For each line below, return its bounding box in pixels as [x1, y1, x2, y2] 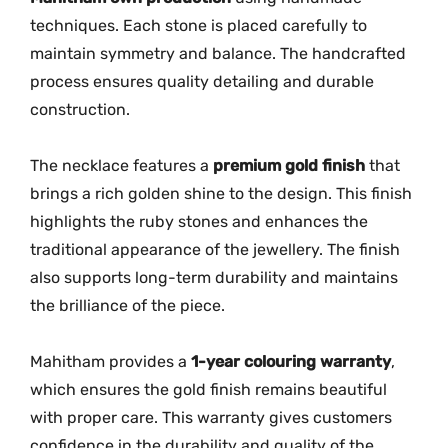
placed [227, 15, 282, 35]
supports [64, 267, 135, 287]
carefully [282, 15, 352, 35]
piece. [180, 295, 225, 315]
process [30, 71, 93, 91]
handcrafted [312, 43, 406, 63]
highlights [30, 211, 110, 231]
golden [128, 183, 184, 203]
